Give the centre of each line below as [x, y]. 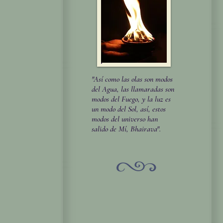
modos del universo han [125, 119]
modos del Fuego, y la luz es [131, 99]
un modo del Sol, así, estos [129, 109]
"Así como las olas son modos [132, 79]
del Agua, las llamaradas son [133, 89]
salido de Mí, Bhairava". [126, 129]
